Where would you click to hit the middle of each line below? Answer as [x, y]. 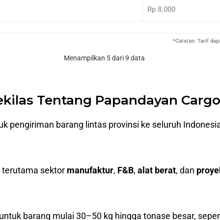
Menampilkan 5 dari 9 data [104, 58]
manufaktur [90, 170]
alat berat [157, 170]
